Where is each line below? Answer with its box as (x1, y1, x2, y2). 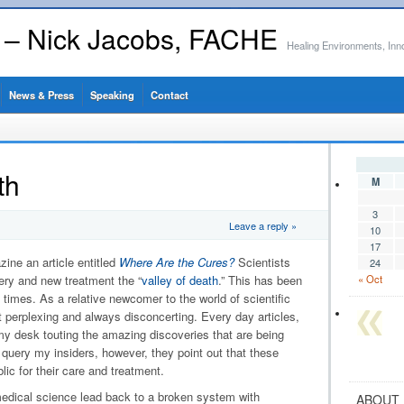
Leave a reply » (228, 218, 297, 233)
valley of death (141, 271, 218, 289)
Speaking (89, 87, 134, 102)
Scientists (234, 253, 290, 271)
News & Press (8, 87, 74, 102)
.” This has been (217, 271, 302, 289)
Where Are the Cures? (118, 253, 234, 271)
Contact (150, 87, 188, 102)
